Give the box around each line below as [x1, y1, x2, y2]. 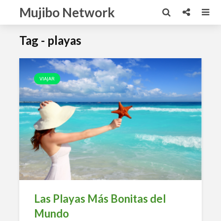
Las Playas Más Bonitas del [34, 191, 166, 205]
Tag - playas [19, 33, 81, 47]
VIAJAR [39, 75, 55, 82]
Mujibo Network [19, 4, 115, 20]
